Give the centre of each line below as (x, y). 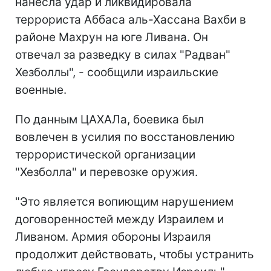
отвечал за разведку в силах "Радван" (123, 55)
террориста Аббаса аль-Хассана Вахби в (131, 20)
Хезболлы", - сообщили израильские (117, 73)
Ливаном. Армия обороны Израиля (113, 237)
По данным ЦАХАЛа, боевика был (109, 120)
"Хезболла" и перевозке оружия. (106, 172)
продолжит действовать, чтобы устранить (135, 255)
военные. (41, 90)
